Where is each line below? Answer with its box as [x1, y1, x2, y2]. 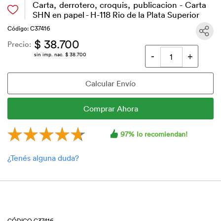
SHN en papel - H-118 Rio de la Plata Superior [32, 9, 199, 20]
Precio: [7, 39, 31, 49]
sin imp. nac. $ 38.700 [34, 50, 86, 58]
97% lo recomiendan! [120, 129, 187, 139]
